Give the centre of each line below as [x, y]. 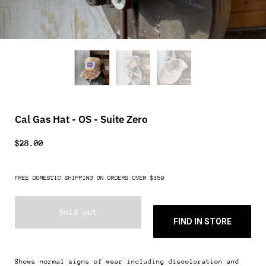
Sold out [78, 212]
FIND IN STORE [202, 222]
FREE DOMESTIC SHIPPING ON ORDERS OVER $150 [90, 178]
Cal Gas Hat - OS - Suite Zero [81, 119]
